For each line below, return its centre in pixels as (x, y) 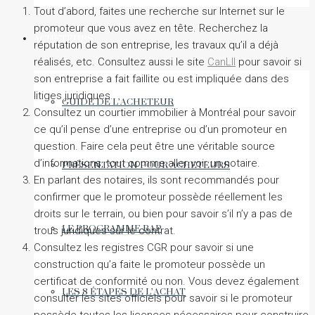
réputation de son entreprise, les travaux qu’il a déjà (156, 45)
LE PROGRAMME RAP (112, 229)
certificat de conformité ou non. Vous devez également (166, 282)
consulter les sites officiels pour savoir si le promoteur (163, 298)
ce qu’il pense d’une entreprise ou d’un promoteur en (160, 130)
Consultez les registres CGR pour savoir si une (144, 248)
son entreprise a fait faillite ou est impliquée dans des (161, 79)
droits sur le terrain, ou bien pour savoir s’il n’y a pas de (163, 214)
